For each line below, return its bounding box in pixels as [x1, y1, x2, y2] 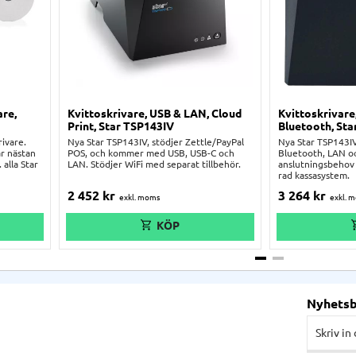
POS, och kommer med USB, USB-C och [68, 147, 235, 158]
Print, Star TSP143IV [68, 119, 175, 133]
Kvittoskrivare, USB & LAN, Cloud [68, 106, 242, 120]
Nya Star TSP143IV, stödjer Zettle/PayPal [68, 136, 245, 147]
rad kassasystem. [278, 169, 350, 180]
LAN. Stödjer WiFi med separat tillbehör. [68, 158, 242, 169]
